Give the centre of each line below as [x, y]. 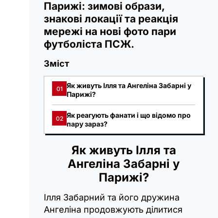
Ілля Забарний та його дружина [112, 198]
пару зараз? [87, 124]
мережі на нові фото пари [110, 32]
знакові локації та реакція [111, 19]
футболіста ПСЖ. [89, 44]
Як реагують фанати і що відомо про [129, 115]
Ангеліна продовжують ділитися [113, 210]
